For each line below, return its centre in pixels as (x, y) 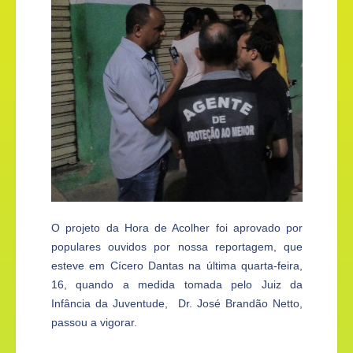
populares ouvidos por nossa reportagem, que (177, 247)
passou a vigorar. (94, 323)
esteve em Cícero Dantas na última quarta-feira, (177, 266)
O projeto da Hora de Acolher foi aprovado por (177, 228)
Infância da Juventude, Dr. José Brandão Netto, (177, 304)
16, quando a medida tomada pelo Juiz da (177, 285)
